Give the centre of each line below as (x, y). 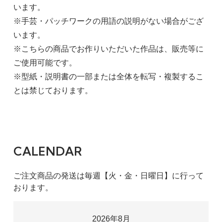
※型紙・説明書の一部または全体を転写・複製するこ (108, 76)
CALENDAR (47, 151)
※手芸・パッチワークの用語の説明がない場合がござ (108, 21)
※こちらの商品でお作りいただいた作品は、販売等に (108, 49)
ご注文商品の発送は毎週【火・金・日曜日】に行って (108, 175)
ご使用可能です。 (45, 62)
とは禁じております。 (53, 90)
